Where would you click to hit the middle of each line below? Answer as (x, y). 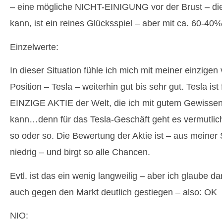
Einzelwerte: (34, 47)
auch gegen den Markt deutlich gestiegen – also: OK (113, 192)
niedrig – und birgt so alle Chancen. (80, 152)
